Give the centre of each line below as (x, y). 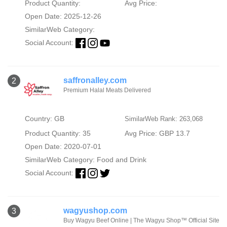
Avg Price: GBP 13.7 (157, 134)
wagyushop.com (95, 211)
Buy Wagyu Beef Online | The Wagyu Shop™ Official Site (141, 221)
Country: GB (44, 119)
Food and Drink (121, 160)
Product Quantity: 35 (58, 134)
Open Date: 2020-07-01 (63, 147)
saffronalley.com (95, 81)
